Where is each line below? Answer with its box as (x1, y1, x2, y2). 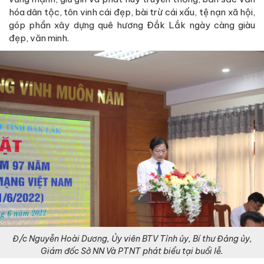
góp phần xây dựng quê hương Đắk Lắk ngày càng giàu (9, 19, 255, 31)
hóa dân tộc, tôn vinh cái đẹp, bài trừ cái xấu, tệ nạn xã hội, (9, 6, 255, 18)
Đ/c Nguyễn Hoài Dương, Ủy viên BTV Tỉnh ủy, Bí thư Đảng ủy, (12, 233, 252, 244)
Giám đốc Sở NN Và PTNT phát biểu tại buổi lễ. (41, 245, 223, 256)
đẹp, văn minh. (9, 32, 69, 44)
